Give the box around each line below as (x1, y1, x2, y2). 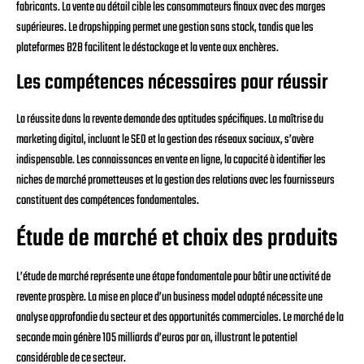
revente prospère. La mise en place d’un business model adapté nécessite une (16, 287, 323, 307)
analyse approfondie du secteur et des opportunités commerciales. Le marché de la (16, 307, 344, 327)
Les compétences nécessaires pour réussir (16, 67, 327, 100)
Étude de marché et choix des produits (16, 219, 338, 258)
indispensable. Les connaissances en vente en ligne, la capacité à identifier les (16, 150, 326, 171)
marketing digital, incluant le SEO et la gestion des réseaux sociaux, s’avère (16, 130, 314, 150)
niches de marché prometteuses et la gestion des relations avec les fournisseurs (16, 171, 335, 191)
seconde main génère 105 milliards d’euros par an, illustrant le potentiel (16, 327, 297, 348)
